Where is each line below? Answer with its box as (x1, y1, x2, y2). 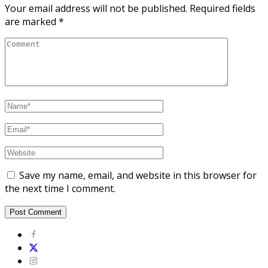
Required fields (190, 1, 255, 15)
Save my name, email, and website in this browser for (19, 168, 257, 182)
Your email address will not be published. (5, 1, 187, 15)
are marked (5, 14, 59, 28)
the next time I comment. (5, 181, 115, 195)
